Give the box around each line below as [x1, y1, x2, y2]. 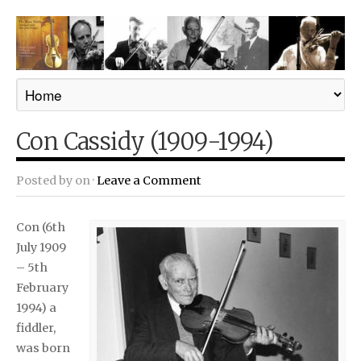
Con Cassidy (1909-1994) [16, 127, 274, 156]
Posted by [16, 172, 75, 188]
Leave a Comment [97, 172, 201, 188]
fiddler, [16, 320, 56, 335]
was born [16, 340, 70, 355]
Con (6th [16, 219, 65, 234]
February [16, 280, 68, 295]
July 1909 [16, 239, 66, 255]
